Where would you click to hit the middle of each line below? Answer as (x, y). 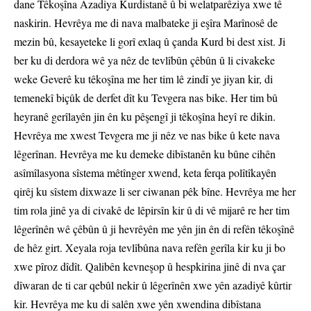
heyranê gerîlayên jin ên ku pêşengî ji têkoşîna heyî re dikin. (145, 117)
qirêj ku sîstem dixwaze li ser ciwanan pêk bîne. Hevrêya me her (155, 192)
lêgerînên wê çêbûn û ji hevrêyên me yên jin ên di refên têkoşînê (154, 229)
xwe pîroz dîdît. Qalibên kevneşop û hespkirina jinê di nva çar (150, 267)
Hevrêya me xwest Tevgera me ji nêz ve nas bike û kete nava (147, 135)
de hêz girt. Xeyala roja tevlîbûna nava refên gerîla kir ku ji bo (150, 248)
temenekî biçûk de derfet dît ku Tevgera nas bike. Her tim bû (146, 98)
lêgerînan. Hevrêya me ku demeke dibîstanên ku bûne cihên (145, 154)
